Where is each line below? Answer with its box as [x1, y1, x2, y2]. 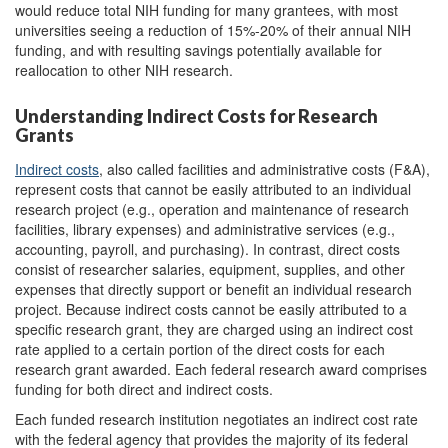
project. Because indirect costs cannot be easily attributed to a [15, 298, 407, 319]
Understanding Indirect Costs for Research [15, 105, 378, 127]
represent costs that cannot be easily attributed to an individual [15, 178, 411, 199]
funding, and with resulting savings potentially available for [15, 40, 382, 60]
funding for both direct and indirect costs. [15, 378, 273, 399]
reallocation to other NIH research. [15, 60, 233, 80]
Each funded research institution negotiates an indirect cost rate [15, 408, 418, 429]
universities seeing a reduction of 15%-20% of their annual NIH [15, 20, 411, 40]
